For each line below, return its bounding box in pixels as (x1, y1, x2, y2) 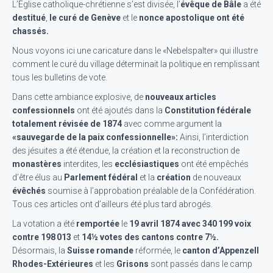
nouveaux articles (145, 92, 216, 102)
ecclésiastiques (115, 159, 179, 169)
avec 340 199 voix (182, 219, 251, 229)
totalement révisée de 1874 (12, 119, 124, 129)
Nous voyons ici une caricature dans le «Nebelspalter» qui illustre (12, 46, 258, 55)
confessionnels (12, 105, 75, 115)
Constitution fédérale (165, 105, 251, 115)
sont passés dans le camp (149, 259, 252, 269)
